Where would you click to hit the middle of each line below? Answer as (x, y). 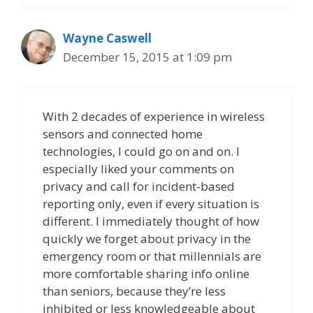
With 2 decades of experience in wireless (154, 116)
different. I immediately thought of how (151, 221)
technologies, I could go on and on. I (141, 151)
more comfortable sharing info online (146, 273)
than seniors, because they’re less (134, 291)
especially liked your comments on (138, 168)
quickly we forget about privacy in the (147, 238)
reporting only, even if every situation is (151, 203)
